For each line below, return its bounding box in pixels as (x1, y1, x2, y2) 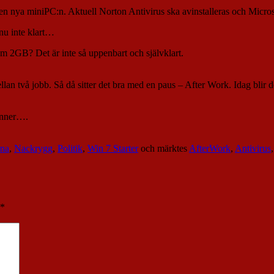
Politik (57, 143, 83, 154)
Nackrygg (14, 143, 53, 154)
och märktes (138, 143, 189, 154)
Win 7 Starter (87, 143, 138, 154)
